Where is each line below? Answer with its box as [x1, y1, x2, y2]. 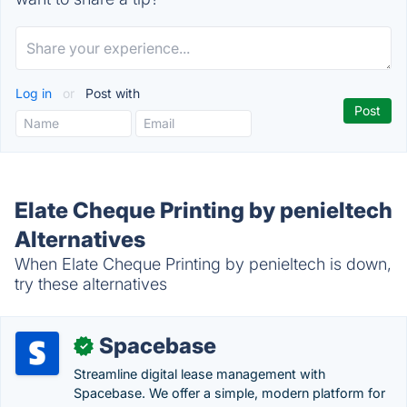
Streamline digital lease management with [74, 366, 326, 382]
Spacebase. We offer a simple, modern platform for [74, 385, 385, 401]
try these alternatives [15, 274, 167, 293]
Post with [82, 85, 140, 101]
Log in [15, 85, 55, 101]
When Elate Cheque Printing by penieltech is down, [15, 254, 392, 273]
